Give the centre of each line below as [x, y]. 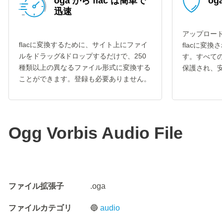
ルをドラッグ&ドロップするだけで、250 [83, 56]
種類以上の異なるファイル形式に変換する [85, 67]
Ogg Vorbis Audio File [96, 133]
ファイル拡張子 [36, 186]
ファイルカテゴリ [40, 208]
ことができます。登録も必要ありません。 [85, 79]
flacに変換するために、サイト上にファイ [83, 45]
